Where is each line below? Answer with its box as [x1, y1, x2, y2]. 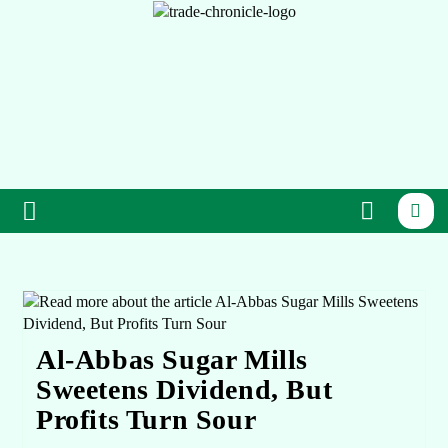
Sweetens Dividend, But [35, 374, 333, 406]
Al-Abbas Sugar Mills [35, 344, 308, 376]
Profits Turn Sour [35, 404, 257, 436]
